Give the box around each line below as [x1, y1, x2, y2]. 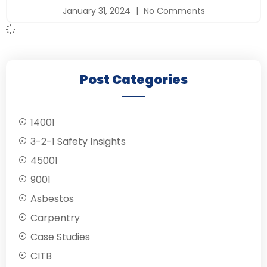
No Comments [141, 5, 205, 17]
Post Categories [79, 71, 188, 89]
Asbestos [30, 192, 74, 206]
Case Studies [30, 230, 90, 244]
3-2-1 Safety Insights [30, 135, 126, 149]
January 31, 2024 [62, 5, 133, 17]
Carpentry [30, 211, 80, 225]
